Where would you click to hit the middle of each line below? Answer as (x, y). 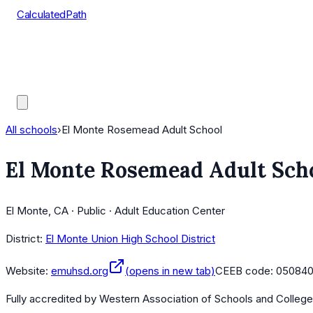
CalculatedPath (52, 14)
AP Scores (42, 67)
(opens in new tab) (170, 271)
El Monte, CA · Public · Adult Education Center (115, 211)
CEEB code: (246, 271)
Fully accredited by (52, 299)
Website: (27, 271)
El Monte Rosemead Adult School (142, 130)
